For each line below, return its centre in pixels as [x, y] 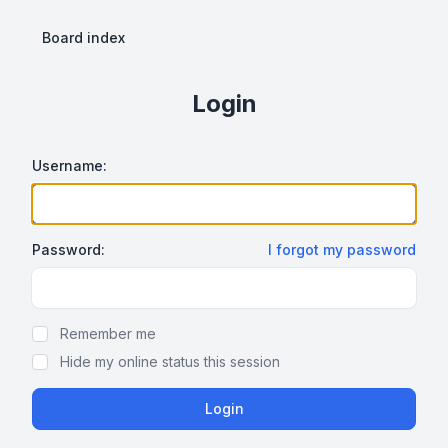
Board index [83, 37]
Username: [69, 165]
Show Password [105, 299]
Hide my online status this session [170, 361]
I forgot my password [342, 249]
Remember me [108, 333]
